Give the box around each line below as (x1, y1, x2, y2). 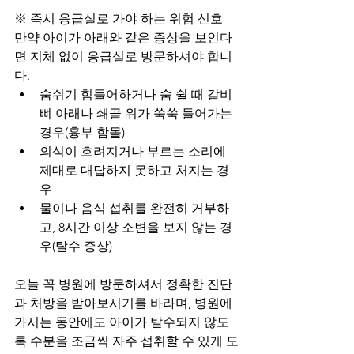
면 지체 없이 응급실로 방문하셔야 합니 (14, 48, 232, 64)
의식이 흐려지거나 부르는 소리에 (40, 143, 229, 159)
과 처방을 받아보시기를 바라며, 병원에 (14, 295, 235, 311)
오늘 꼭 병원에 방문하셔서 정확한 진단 (14, 276, 232, 292)
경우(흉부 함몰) (40, 124, 125, 140)
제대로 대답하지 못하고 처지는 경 (40, 162, 229, 178)
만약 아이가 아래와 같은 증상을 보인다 (14, 29, 232, 45)
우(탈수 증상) (40, 238, 112, 254)
